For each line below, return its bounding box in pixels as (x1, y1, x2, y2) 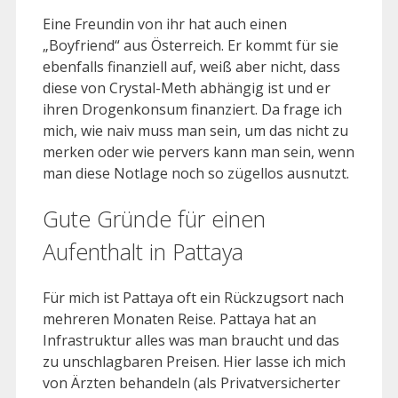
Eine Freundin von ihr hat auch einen (43, 14, 287, 35)
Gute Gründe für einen (43, 203, 266, 235)
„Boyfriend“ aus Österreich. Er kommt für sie (43, 36, 338, 56)
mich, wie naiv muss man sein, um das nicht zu (43, 121, 348, 141)
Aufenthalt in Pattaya (43, 236, 243, 267)
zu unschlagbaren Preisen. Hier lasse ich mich (43, 351, 346, 371)
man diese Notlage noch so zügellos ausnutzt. (43, 163, 349, 184)
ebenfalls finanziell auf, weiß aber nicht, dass (43, 57, 340, 77)
